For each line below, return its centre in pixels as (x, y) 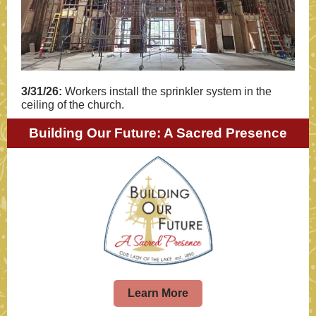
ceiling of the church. (73, 105)
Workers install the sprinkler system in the (167, 91)
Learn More (158, 293)
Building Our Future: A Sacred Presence (158, 133)
